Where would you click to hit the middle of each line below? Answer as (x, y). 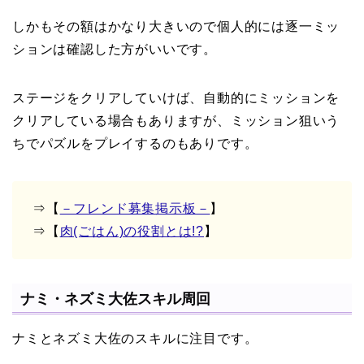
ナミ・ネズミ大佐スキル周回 (115, 298)
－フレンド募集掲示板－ (135, 208)
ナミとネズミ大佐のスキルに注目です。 (135, 338)
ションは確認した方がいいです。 (115, 49)
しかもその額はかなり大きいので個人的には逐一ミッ (176, 26)
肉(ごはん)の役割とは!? (132, 231)
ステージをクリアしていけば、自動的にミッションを (176, 97)
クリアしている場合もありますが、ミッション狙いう (176, 120)
